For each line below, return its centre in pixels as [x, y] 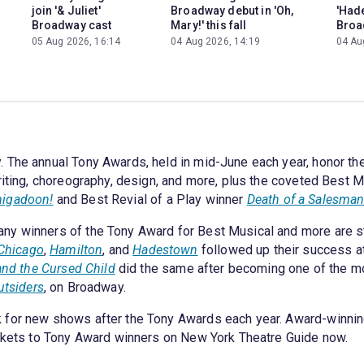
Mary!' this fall [209, 25]
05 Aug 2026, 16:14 [76, 41]
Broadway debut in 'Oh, [232, 10]
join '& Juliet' [66, 10]
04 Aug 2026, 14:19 [215, 41]
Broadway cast [71, 25]
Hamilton [76, 249]
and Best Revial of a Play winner [150, 199]
